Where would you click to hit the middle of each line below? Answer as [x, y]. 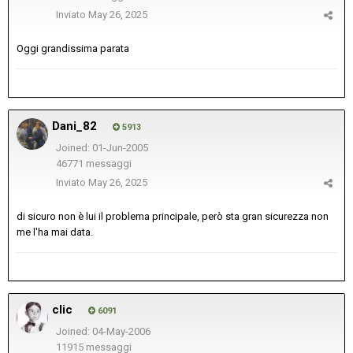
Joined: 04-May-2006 [103, 332]
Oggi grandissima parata [73, 49]
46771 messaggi [93, 164]
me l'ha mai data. [55, 232]
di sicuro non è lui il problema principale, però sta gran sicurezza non [173, 217]
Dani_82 [74, 126]
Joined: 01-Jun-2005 [102, 148]
